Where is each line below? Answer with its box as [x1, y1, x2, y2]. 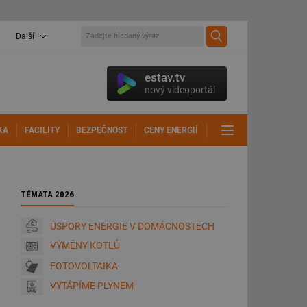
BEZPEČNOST [76, 125, 128, 135]
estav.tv [145, 71, 185, 84]
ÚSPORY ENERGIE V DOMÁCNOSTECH [50, 221, 214, 232]
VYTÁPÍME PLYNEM [50, 280, 134, 291]
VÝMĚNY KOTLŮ [50, 240, 120, 251]
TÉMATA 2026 [21, 189, 74, 199]
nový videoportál [145, 84, 215, 95]
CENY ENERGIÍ [144, 125, 199, 135]
